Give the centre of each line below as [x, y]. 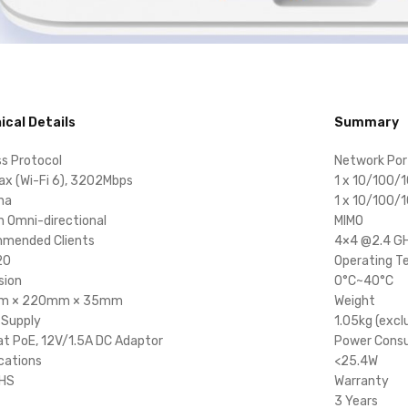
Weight [354, 301]
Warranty [361, 381]
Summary [366, 122]
